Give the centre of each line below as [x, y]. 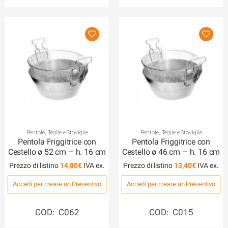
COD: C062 [57, 212]
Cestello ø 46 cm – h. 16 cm [171, 152]
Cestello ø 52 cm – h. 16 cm [57, 152]
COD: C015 [171, 212]
